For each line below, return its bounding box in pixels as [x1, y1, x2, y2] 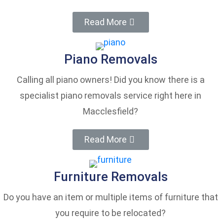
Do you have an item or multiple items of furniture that [3, 192, 218, 203]
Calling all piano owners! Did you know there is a [16, 74, 205, 85]
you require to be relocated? [55, 208, 166, 219]
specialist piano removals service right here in [20, 90, 201, 101]
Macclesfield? [83, 106, 138, 117]
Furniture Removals [53, 169, 168, 184]
